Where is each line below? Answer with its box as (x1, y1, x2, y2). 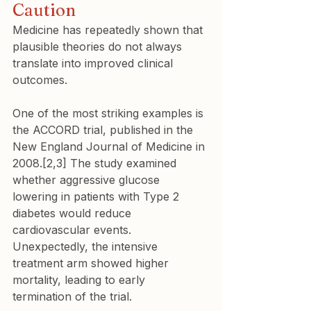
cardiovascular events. (12, 223, 135, 237)
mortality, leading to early (12, 273, 149, 287)
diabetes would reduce (12, 206, 135, 220)
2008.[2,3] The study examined (12, 156, 180, 170)
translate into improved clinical (12, 56, 176, 70)
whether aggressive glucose (12, 173, 163, 187)
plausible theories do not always (12, 40, 185, 53)
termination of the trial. (12, 289, 132, 303)
